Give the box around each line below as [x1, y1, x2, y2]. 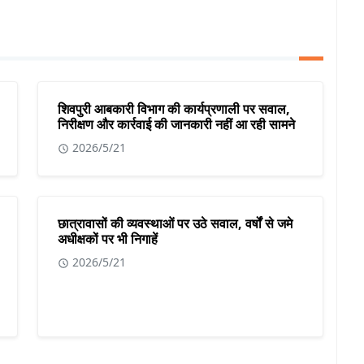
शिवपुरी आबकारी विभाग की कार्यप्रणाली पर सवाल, [58, 100, 290, 119]
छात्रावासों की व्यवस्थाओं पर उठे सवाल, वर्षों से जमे [58, 214, 292, 233]
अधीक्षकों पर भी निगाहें [58, 230, 158, 249]
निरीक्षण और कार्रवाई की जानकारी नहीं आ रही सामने [58, 115, 295, 134]
